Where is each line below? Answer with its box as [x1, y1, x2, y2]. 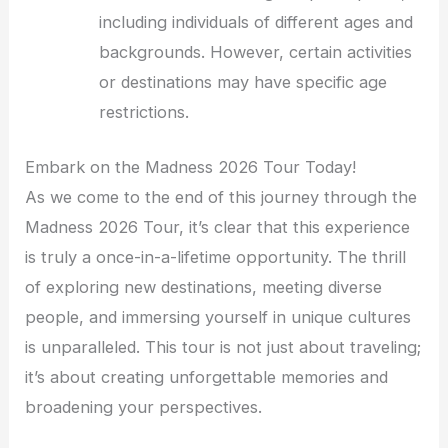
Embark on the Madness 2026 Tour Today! [25, 156, 357, 177]
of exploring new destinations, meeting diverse [25, 276, 383, 297]
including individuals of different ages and [99, 12, 414, 33]
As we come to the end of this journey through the [25, 186, 418, 207]
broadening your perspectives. [25, 396, 263, 417]
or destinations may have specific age [99, 72, 388, 93]
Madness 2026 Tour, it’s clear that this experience [25, 216, 411, 237]
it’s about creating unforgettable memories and [25, 366, 389, 387]
